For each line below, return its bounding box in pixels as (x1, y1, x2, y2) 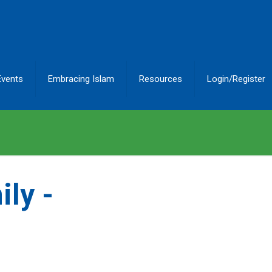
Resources (139, 73, 183, 84)
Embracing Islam (48, 73, 115, 84)
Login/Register (207, 73, 266, 84)
